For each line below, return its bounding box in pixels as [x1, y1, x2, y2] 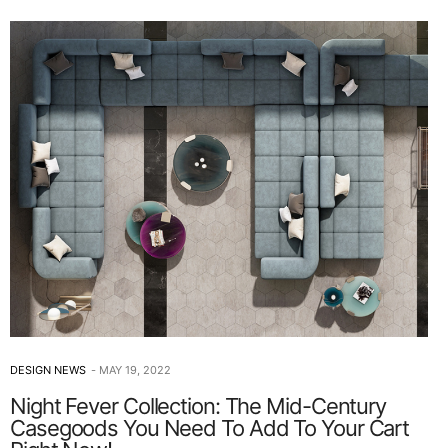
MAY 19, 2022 [99, 363, 171, 378]
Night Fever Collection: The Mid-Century [10, 393, 387, 420]
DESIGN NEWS [10, 363, 86, 378]
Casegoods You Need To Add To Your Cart [10, 415, 410, 442]
